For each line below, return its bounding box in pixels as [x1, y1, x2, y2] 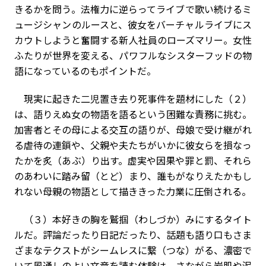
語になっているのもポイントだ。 [14, 64, 156, 78]
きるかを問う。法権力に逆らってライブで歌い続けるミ [14, 2, 252, 16]
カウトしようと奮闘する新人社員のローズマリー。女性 [14, 33, 252, 47]
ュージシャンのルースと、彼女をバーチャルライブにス [14, 17, 252, 31]
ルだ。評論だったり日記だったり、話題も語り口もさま [14, 227, 252, 242]
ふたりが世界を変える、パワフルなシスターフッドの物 [14, 48, 252, 62]
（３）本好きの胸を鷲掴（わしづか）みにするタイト [14, 212, 252, 226]
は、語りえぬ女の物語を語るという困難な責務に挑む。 [14, 107, 252, 121]
